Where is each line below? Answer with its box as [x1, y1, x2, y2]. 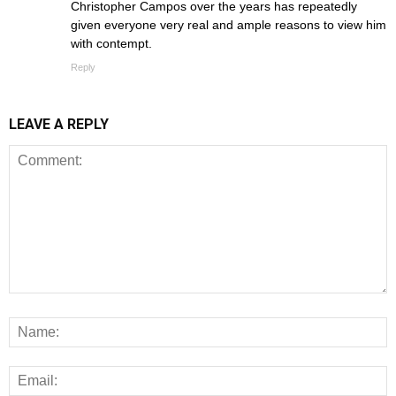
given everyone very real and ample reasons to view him [71, 18, 386, 33]
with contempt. [71, 36, 152, 51]
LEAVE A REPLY [9, 116, 109, 133]
